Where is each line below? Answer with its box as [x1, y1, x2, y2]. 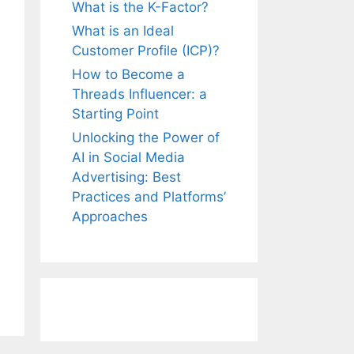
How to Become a [72, 66, 185, 83]
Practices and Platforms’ [72, 189, 226, 205]
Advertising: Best [72, 169, 181, 186]
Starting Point [72, 106, 159, 122]
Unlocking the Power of [72, 130, 220, 146]
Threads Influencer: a [72, 86, 207, 103]
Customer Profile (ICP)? [72, 43, 220, 59]
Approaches [72, 209, 148, 225]
